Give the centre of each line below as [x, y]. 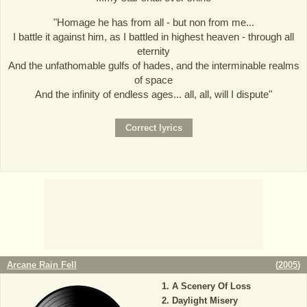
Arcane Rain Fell [42, 265]
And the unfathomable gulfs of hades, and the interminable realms [153, 65]
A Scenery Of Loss [211, 286]
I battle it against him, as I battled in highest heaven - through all [153, 36]
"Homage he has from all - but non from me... [153, 22]
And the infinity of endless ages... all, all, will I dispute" [153, 94]
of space [153, 79]
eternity [153, 51]
